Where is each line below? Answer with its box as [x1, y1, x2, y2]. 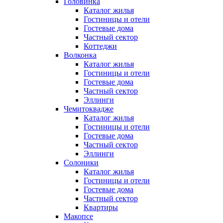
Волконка [64, 51, 97, 60]
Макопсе [64, 212, 93, 221]
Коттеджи [84, 42, 117, 51]
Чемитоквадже [64, 105, 113, 113]
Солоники [64, 158, 99, 167]
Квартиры [84, 203, 118, 212]
